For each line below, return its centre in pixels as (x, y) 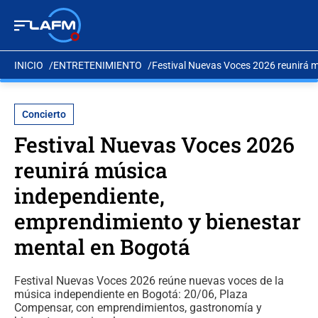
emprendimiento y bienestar (158, 221)
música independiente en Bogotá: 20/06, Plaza (131, 294)
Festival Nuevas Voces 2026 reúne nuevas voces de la (149, 281)
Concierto (44, 114)
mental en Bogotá (102, 247)
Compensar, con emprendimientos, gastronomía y (138, 308)
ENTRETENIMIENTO (98, 65)
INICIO (29, 65)
